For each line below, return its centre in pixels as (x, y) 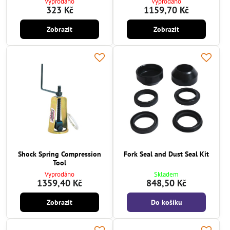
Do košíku (166, 202)
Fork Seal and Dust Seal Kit (166, 154)
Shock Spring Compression (60, 154)
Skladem (166, 174)
